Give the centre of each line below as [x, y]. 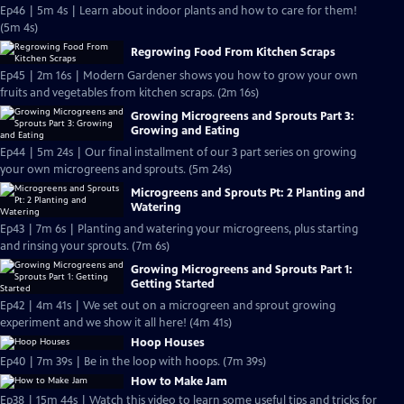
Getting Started [173, 284]
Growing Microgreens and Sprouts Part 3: [243, 116]
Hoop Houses [168, 343]
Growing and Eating [185, 130]
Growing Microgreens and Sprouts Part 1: [242, 269]
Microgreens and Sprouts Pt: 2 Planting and [248, 193]
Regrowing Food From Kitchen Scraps [233, 52]
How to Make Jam [179, 381]
